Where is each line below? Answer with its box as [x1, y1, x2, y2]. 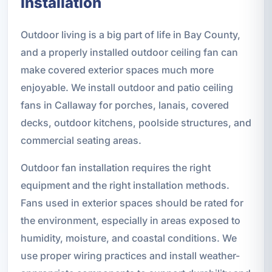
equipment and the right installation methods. [20, 179, 229, 192]
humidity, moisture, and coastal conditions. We [20, 232, 237, 245]
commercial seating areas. [20, 134, 141, 147]
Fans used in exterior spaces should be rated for [20, 197, 243, 209]
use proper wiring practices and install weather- [20, 250, 240, 262]
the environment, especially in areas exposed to [20, 214, 240, 227]
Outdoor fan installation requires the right [20, 161, 211, 174]
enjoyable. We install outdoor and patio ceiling [20, 81, 233, 94]
